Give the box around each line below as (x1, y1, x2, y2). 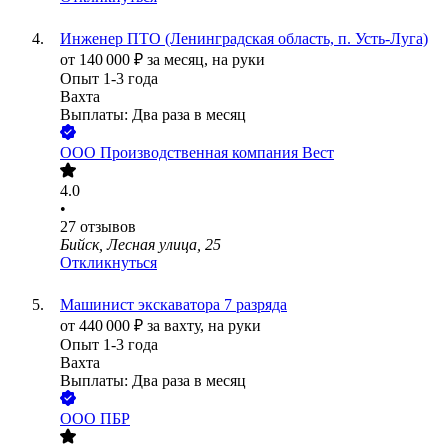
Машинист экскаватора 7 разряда (60, 296, 287, 314)
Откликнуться (60, 254, 157, 272)
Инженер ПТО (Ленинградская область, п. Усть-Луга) (60, 30, 428, 48)
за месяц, (147, 51, 212, 69)
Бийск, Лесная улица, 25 (60, 236, 221, 254)
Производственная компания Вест (100, 144, 334, 162)
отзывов (80, 218, 136, 236)
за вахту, (147, 317, 208, 335)
